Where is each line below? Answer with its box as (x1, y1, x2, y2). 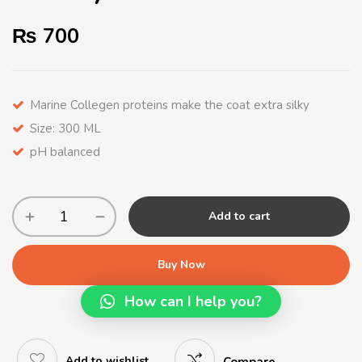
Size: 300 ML (30, 120, 101, 137)
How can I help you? (124, 292, 262, 311)
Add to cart (208, 208, 270, 224)
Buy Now (157, 257, 205, 272)
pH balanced (30, 144, 100, 160)
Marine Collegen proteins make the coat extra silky (30, 97, 309, 113)
